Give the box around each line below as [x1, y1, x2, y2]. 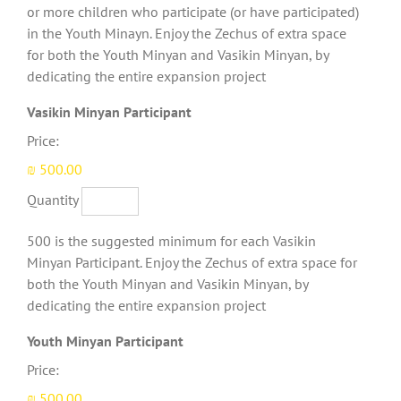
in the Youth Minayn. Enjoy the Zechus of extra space [27, 24, 346, 43]
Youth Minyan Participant [27, 332, 183, 351]
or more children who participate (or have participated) [27, 3, 359, 21]
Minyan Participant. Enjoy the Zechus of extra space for [27, 253, 357, 272]
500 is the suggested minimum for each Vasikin [27, 232, 316, 251]
